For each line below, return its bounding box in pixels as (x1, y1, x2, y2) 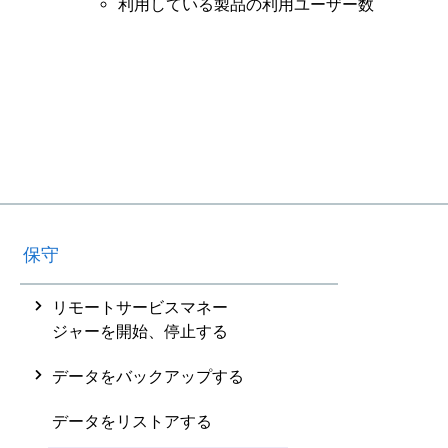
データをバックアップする (52, 367, 244, 385)
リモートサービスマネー (52, 298, 228, 316)
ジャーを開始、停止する (52, 322, 228, 340)
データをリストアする (52, 412, 212, 430)
